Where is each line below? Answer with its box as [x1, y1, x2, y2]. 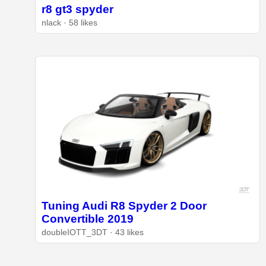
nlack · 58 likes [41, 18, 97, 28]
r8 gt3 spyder [41, 3, 113, 16]
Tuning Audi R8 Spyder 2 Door [41, 199, 207, 213]
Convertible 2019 [41, 213, 134, 226]
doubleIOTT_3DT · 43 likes [41, 228, 144, 237]
